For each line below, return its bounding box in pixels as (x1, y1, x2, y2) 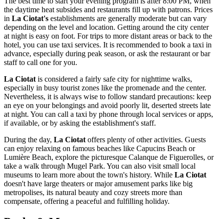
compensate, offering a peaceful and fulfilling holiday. (4, 197, 170, 206)
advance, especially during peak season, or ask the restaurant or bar (4, 49, 210, 58)
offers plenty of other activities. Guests (86, 135, 206, 144)
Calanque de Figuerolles (129, 153, 203, 162)
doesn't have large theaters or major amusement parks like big (4, 179, 193, 188)
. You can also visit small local (103, 162, 196, 171)
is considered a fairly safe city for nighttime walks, (36, 75, 192, 84)
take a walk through (4, 162, 67, 171)
